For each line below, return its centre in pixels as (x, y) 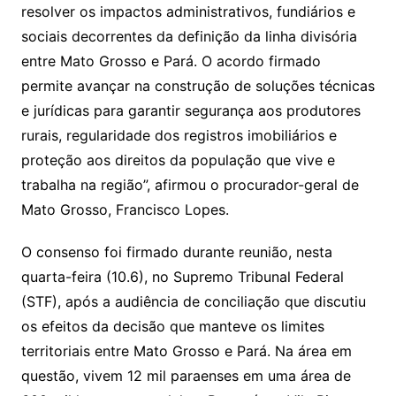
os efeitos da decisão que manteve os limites (172, 326)
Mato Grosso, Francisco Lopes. (125, 209)
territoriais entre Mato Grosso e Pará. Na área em (186, 350)
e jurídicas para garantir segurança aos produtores (190, 110)
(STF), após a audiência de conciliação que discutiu (193, 301)
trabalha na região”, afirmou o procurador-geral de (190, 184)
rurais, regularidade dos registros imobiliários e (179, 135)
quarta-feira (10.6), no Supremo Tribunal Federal (182, 276)
